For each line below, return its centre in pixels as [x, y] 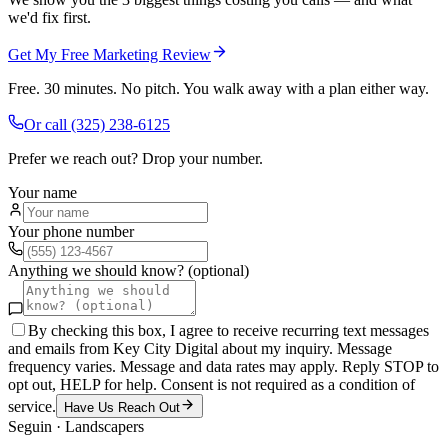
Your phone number [71, 231]
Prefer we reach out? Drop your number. [135, 158]
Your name [42, 192]
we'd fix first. [49, 17]
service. [32, 406]
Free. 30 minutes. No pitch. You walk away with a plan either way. [218, 88]
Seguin [30, 426]
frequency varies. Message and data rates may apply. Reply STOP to [223, 366]
